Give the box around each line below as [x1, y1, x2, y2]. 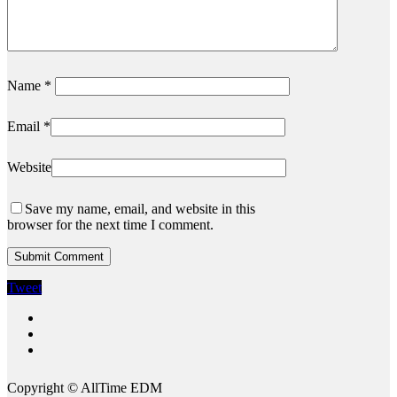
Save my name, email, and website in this [25, 201, 255, 217]
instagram [42, 325, 96, 341]
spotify [42, 341, 80, 357]
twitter [42, 309, 77, 325]
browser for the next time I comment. [7, 217, 214, 233]
